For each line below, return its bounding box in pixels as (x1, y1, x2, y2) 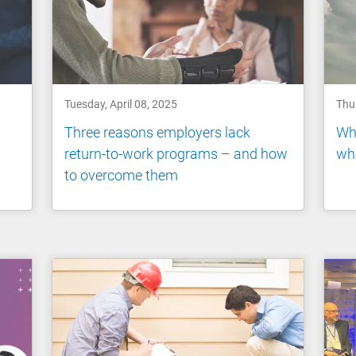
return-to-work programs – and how (64, 145, 288, 162)
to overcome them (64, 166, 179, 184)
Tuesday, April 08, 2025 (64, 98, 178, 111)
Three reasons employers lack (64, 123, 251, 141)
